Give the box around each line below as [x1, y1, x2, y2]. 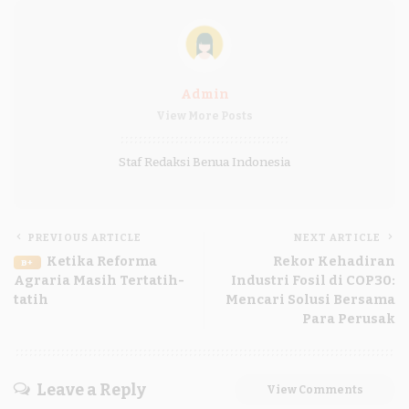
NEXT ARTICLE [293, 231, 381, 244]
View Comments [267, 383, 363, 396]
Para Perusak [302, 310, 395, 327]
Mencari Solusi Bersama [225, 291, 395, 308]
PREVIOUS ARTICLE [28, 231, 142, 244]
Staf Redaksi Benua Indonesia [119, 153, 290, 170]
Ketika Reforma [46, 253, 157, 269]
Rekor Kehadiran [273, 253, 395, 269]
